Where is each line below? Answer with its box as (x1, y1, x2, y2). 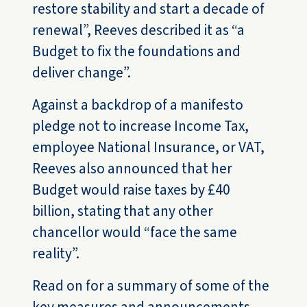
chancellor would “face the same (32, 222, 238, 243)
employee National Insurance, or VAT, (32, 137, 265, 158)
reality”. (32, 243, 80, 265)
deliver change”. (32, 62, 132, 84)
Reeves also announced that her (32, 158, 233, 180)
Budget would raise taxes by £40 (32, 180, 231, 201)
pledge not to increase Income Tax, (32, 116, 249, 137)
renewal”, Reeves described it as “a (32, 20, 245, 41)
